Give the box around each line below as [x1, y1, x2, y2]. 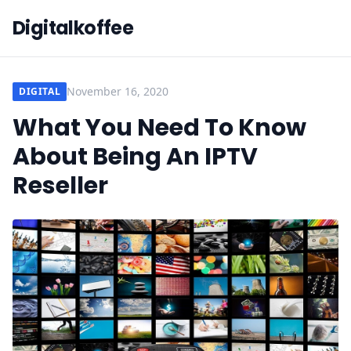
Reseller [13, 169, 108, 202]
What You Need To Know [13, 111, 306, 144]
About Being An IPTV [13, 140, 258, 173]
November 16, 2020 [67, 84, 169, 99]
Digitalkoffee [13, 15, 134, 41]
